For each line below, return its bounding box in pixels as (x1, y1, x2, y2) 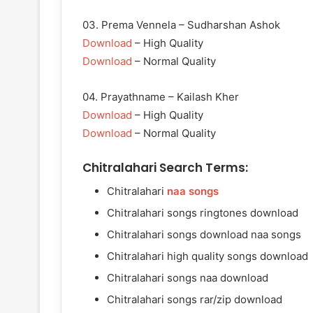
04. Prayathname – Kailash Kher (82, 90, 239, 104)
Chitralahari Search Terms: (82, 159, 248, 177)
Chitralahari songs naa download (107, 270, 268, 284)
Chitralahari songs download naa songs (107, 227, 301, 241)
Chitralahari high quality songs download (107, 249, 308, 263)
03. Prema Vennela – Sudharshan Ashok (82, 18, 280, 32)
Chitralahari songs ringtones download (107, 205, 298, 219)
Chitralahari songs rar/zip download (107, 292, 282, 306)
